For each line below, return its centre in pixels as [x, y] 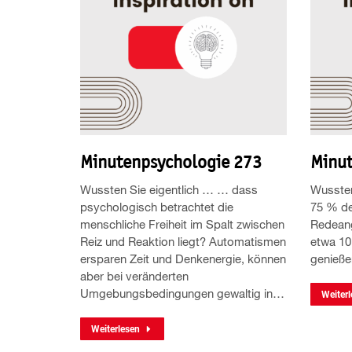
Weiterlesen [115, 329]
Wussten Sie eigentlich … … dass [169, 189]
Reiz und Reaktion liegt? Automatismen [183, 241]
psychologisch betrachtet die [157, 206]
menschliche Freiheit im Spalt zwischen [182, 224]
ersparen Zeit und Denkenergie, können [183, 258]
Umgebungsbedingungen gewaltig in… [182, 293]
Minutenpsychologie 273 [171, 161]
